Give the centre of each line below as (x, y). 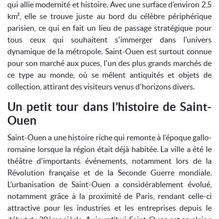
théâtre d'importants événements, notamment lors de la (109, 161)
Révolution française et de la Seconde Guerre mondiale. (109, 173)
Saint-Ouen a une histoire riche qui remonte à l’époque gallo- (109, 137)
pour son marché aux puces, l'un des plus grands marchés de (109, 63)
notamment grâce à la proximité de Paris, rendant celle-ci (109, 196)
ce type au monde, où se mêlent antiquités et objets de (109, 75)
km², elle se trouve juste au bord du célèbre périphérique (109, 16)
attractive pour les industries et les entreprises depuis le (109, 208)
